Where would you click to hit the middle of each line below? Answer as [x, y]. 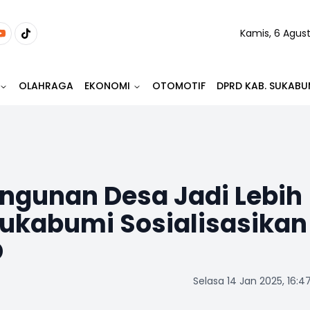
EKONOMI [107, 86]
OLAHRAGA [46, 86]
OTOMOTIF [179, 86]
